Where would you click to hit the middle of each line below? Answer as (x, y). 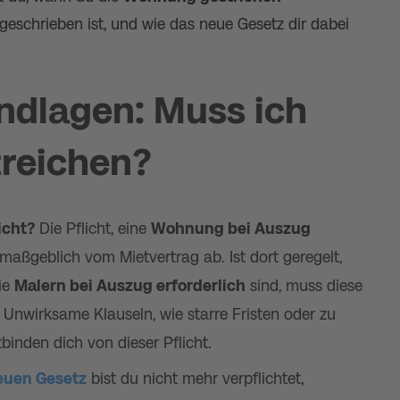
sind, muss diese (304, 286)
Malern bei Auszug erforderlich (130, 286)
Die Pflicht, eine (93, 229)
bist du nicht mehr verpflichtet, (195, 379)
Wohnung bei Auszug (231, 229)
